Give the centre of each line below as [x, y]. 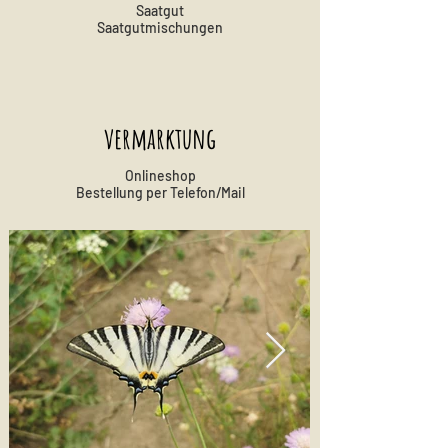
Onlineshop [160, 175]
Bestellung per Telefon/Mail [160, 192]
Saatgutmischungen [160, 27]
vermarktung [160, 138]
